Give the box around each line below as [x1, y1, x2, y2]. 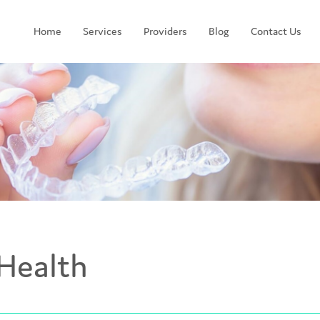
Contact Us [251, 24, 301, 38]
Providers [144, 24, 187, 38]
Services [83, 24, 122, 38]
